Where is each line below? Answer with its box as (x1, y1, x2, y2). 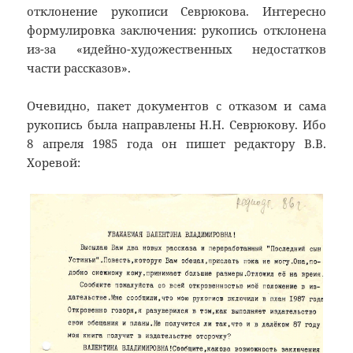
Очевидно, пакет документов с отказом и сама (27, 97, 326, 113)
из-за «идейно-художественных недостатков (27, 40, 326, 57)
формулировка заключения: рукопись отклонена (27, 21, 326, 38)
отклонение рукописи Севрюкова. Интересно (27, 2, 326, 19)
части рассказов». (27, 59, 132, 76)
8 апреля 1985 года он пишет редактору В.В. (27, 135, 326, 151)
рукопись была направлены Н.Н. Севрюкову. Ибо (27, 116, 326, 132)
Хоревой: (27, 154, 81, 170)
